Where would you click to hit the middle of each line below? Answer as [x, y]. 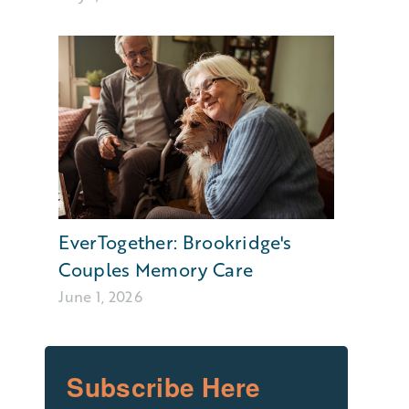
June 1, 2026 [101, 296]
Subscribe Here [164, 386]
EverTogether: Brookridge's [175, 241]
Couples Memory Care [156, 269]
